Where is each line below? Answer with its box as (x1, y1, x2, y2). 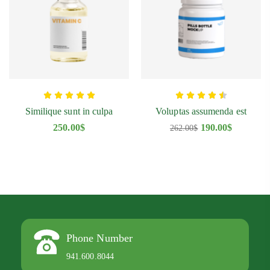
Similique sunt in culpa (25, 106, 113, 117)
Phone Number (66, 232, 133, 245)
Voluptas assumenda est (155, 106, 246, 117)
